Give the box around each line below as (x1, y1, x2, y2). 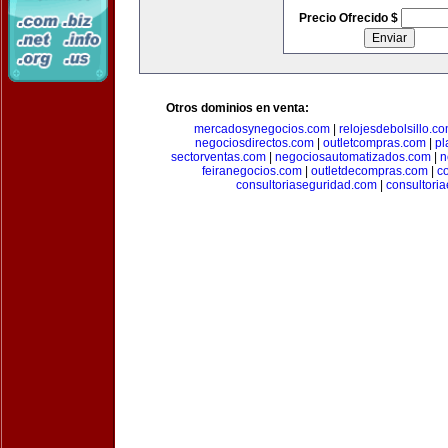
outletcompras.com (323, 136, 426, 150)
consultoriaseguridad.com (236, 178, 377, 192)
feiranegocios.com (201, 164, 302, 178)
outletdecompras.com (310, 164, 428, 178)
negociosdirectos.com (195, 136, 314, 150)
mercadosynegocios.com (194, 122, 330, 136)
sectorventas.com (171, 150, 266, 164)
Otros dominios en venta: (166, 101, 309, 115)
